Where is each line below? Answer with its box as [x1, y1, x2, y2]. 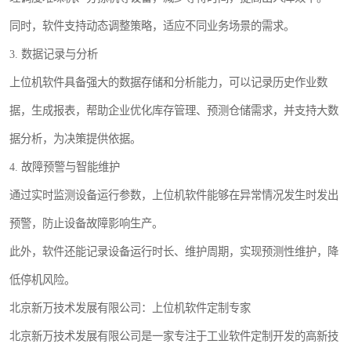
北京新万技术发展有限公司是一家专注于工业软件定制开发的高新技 [9, 330, 338, 343]
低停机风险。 [9, 273, 75, 287]
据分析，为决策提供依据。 [9, 132, 141, 146]
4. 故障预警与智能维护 [9, 161, 120, 174]
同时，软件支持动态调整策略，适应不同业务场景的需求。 [9, 20, 295, 33]
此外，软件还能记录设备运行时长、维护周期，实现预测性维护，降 [9, 245, 338, 259]
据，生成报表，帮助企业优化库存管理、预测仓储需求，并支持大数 [9, 104, 338, 118]
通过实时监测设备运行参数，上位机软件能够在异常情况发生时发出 [9, 189, 338, 202]
